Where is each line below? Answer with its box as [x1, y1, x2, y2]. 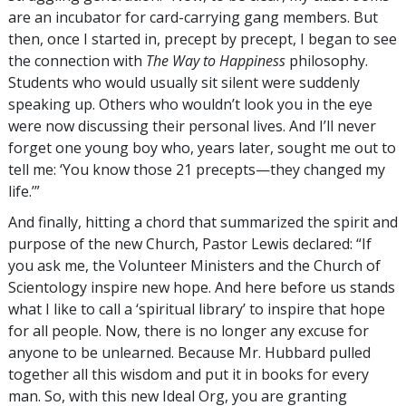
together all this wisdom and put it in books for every [8, 364, 369, 385]
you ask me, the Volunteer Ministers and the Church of [8, 256, 381, 276]
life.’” [8, 181, 40, 202]
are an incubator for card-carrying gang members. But [8, 7, 378, 28]
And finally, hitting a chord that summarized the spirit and [8, 212, 398, 233]
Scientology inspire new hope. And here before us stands [8, 277, 395, 298]
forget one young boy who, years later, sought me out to [8, 138, 396, 159]
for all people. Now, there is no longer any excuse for [8, 321, 369, 342]
